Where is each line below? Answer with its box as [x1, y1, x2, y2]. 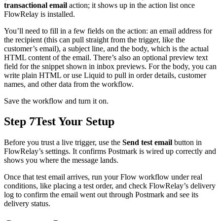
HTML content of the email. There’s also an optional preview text [4, 53, 208, 62]
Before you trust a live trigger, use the [4, 138, 122, 147]
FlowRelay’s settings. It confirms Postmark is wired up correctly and [4, 147, 216, 156]
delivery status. [4, 199, 50, 208]
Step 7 [4, 115, 35, 128]
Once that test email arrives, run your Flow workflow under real [4, 173, 202, 182]
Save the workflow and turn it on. [4, 96, 109, 105]
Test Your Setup [35, 115, 114, 128]
